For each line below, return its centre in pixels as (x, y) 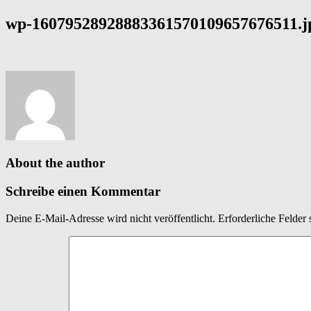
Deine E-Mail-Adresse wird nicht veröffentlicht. (110, 218)
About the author (55, 163)
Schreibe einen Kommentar (83, 192)
